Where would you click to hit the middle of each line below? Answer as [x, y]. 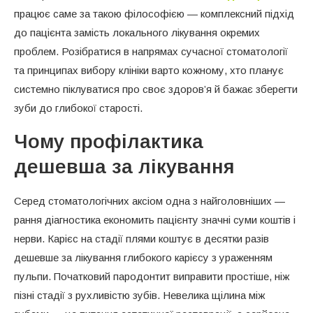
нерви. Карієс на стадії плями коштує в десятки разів [141, 238]
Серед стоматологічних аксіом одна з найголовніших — [150, 201]
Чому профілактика [109, 141]
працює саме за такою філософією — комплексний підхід [154, 13]
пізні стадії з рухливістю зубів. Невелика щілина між [139, 295]
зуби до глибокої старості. [78, 108]
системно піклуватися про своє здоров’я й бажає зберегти [156, 89]
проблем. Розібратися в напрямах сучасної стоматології [151, 51]
